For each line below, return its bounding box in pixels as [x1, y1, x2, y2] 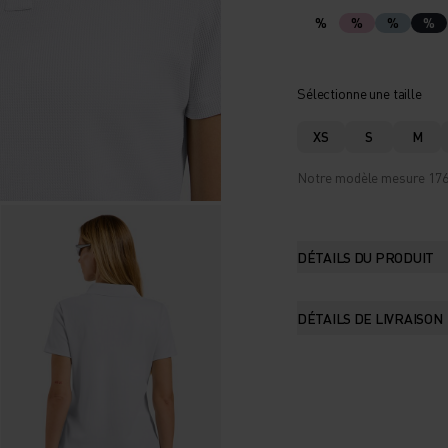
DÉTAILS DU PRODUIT [297, 247, 434, 266]
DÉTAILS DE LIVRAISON [297, 308, 443, 327]
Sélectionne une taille [297, 83, 422, 102]
